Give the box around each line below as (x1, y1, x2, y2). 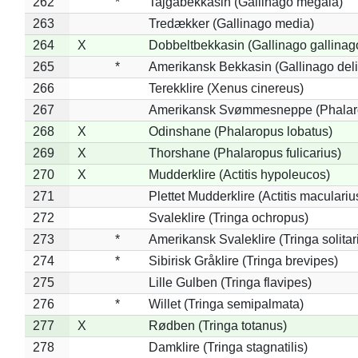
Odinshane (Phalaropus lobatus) (148, 124, 332, 138)
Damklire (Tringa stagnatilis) (148, 340, 308, 354)
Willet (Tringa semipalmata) (148, 296, 304, 311)
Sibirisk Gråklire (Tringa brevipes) (148, 253, 338, 268)
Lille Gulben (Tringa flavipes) (148, 275, 312, 289)
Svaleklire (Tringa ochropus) (148, 210, 308, 225)
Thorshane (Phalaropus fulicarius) (148, 145, 341, 160)
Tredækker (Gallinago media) (148, 16, 314, 30)
